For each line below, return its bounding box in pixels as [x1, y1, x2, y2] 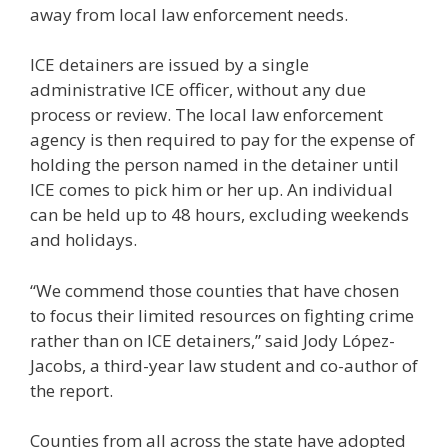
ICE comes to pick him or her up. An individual [30, 178, 393, 202]
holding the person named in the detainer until [30, 153, 399, 177]
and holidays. [30, 228, 137, 252]
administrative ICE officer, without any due [30, 78, 366, 102]
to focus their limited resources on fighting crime [30, 303, 414, 327]
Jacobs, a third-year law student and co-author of [30, 353, 418, 377]
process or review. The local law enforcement [30, 103, 383, 127]
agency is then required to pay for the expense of [30, 128, 415, 152]
